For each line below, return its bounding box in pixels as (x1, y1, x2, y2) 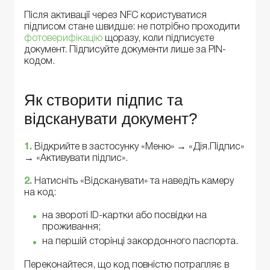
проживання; (42, 223, 101, 232)
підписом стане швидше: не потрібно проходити (24, 23, 240, 32)
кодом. (24, 57, 55, 66)
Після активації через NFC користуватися (24, 11, 207, 20)
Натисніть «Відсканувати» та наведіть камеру (32, 177, 234, 186)
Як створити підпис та (24, 90, 183, 109)
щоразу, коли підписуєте (102, 34, 214, 43)
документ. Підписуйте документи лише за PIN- (24, 46, 226, 55)
